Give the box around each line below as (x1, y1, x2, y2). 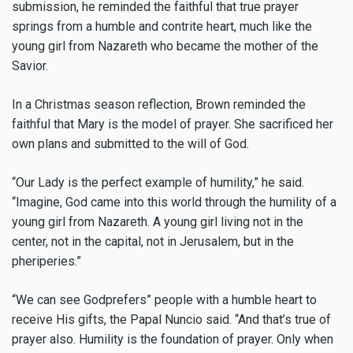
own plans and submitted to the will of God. (12, 136, 249, 152)
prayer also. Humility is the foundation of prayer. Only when (12, 331, 333, 347)
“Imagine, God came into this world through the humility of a (12, 194, 336, 210)
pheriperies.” (12, 253, 81, 269)
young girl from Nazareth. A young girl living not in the (12, 214, 303, 229)
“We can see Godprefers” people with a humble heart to (12, 292, 317, 307)
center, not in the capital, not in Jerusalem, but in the (12, 233, 294, 249)
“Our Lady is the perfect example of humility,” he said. (12, 174, 304, 190)
